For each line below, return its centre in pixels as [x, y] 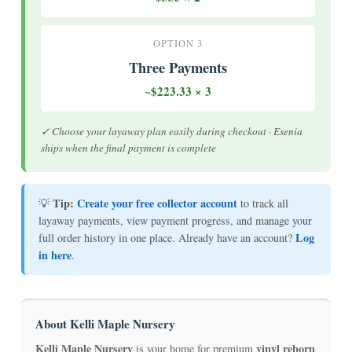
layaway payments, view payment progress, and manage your [175, 220]
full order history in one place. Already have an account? [167, 237]
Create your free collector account [157, 203]
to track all [263, 203]
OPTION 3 [178, 43]
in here [55, 255]
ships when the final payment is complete [128, 147]
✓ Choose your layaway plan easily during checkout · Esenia [172, 131]
